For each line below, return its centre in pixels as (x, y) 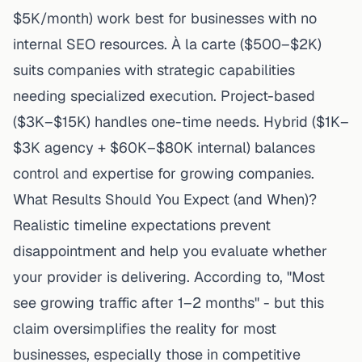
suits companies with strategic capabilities (154, 69)
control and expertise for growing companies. (164, 173)
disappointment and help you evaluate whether (170, 250)
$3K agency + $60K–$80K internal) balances (164, 147)
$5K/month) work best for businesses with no (165, 18)
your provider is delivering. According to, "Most (169, 276)
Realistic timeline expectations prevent (142, 225)
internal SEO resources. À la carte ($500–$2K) (167, 44)
